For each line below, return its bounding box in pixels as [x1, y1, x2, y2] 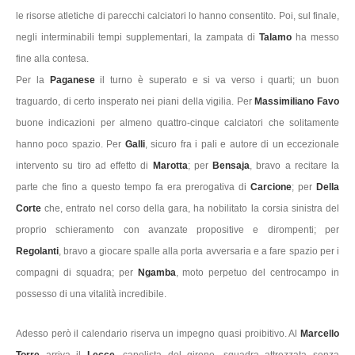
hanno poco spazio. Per [16, 139, 125, 150]
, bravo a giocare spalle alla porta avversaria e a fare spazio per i [59, 246, 339, 257]
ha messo [296, 32, 339, 43]
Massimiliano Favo [254, 96, 340, 107]
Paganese [49, 74, 101, 86]
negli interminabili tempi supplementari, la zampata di [16, 32, 259, 43]
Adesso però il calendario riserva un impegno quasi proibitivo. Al [16, 328, 300, 339]
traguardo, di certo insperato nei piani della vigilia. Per [16, 96, 255, 107]
